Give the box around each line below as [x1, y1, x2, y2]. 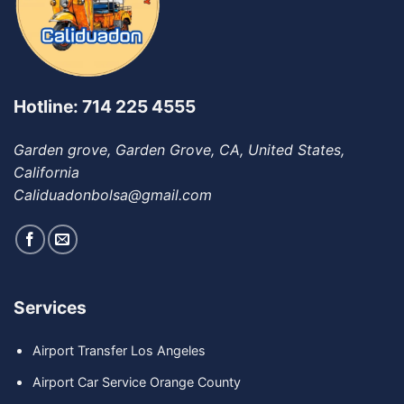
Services [14, 296, 87, 318]
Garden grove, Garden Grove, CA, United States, [14, 140, 344, 159]
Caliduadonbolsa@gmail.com [14, 185, 212, 204]
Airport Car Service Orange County [32, 373, 241, 390]
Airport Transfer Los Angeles [32, 343, 209, 359]
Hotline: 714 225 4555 [14, 95, 196, 117]
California [14, 162, 79, 181]
